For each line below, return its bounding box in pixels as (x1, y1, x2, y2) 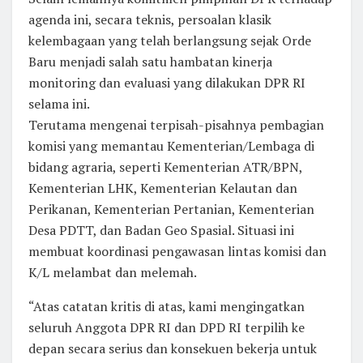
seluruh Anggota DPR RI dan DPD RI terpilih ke (28, 318, 305, 337)
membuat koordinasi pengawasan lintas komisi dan (28, 242, 327, 261)
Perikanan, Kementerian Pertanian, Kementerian (28, 200, 314, 219)
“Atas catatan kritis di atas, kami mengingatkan (28, 297, 305, 316)
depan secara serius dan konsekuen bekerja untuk (28, 340, 317, 358)
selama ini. (28, 95, 90, 113)
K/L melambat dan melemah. (28, 263, 197, 282)
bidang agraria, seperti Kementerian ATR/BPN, (28, 158, 302, 177)
